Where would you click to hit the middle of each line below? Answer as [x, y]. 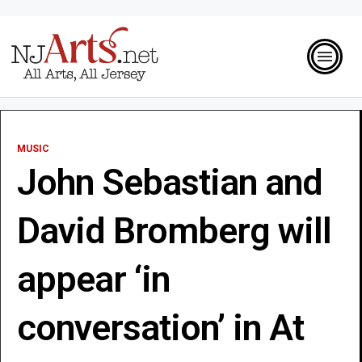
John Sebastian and [170, 182]
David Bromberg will [174, 230]
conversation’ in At [160, 327]
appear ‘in [93, 279]
